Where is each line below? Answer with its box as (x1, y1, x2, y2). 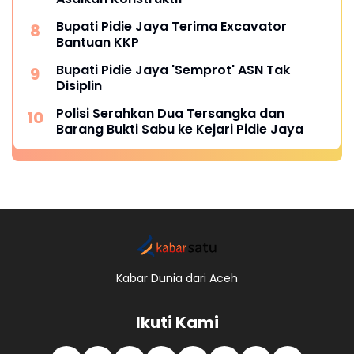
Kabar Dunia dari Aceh (116, 269, 238, 286)
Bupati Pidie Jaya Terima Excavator (56, 17, 287, 36)
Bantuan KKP (56, 32, 139, 51)
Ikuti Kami (135, 311, 219, 333)
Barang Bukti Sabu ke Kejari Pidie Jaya (56, 119, 303, 138)
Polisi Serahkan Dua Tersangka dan (56, 104, 284, 122)
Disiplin (56, 76, 102, 95)
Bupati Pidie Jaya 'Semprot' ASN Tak (56, 60, 290, 79)
